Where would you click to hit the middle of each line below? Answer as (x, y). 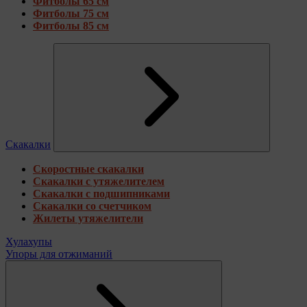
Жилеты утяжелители (88, 218)
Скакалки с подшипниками (101, 193)
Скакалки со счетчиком (92, 206)
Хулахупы (29, 241)
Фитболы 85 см (71, 25)
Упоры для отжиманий (59, 254)
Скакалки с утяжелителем (99, 181)
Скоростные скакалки (88, 169)
